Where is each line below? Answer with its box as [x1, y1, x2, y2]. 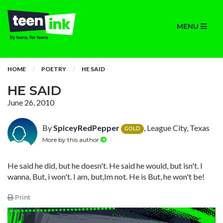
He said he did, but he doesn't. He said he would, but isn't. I [7, 161, 203, 170]
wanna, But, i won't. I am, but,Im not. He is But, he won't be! [7, 172, 205, 181]
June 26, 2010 [7, 98, 54, 107]
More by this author [42, 135, 101, 143]
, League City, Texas [144, 123, 210, 132]
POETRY [41, 65, 66, 73]
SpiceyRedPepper [53, 123, 119, 132]
